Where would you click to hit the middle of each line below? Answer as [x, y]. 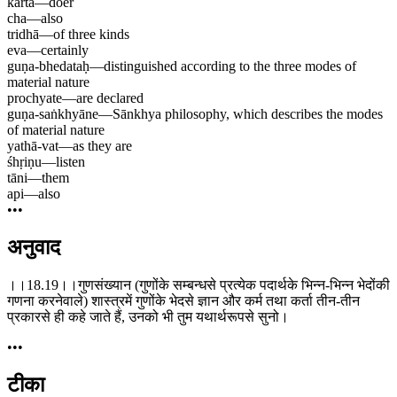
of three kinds [91, 35]
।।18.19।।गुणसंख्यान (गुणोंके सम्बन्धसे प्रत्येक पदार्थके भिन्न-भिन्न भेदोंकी [198, 285]
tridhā [23, 35]
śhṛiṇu [24, 162]
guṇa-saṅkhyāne [53, 114]
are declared [110, 98]
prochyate [35, 98]
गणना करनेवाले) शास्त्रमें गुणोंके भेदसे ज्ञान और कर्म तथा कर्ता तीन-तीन [183, 301]
